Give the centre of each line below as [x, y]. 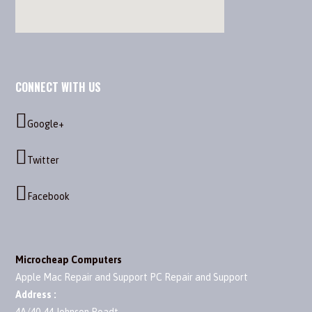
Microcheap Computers [69, 260]
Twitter [44, 161]
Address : [36, 295]
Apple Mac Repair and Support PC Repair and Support [132, 278]
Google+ [46, 124]
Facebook [49, 197]
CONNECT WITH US [58, 87]
